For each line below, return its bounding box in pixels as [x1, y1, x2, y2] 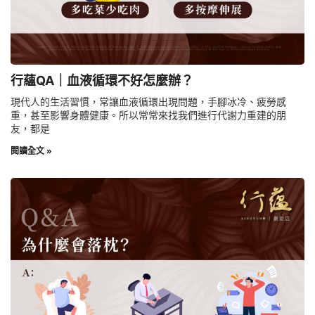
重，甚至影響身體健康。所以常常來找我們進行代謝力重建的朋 [11, 109, 286, 122]
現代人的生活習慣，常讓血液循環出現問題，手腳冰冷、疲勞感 [11, 96, 286, 108]
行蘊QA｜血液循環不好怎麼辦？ [11, 73, 193, 89]
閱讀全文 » [11, 146, 52, 157]
